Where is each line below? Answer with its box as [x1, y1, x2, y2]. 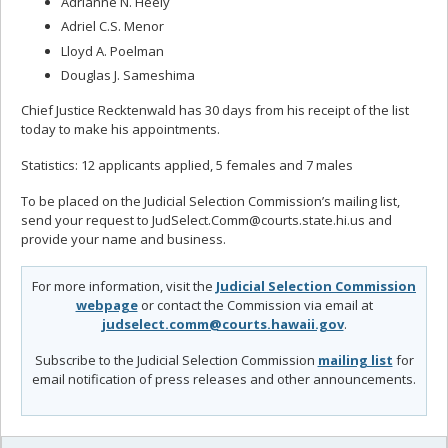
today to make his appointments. [21, 119, 220, 138]
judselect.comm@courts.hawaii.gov [101, 314, 344, 333]
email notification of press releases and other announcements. [32, 369, 416, 388]
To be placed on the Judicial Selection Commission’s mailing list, [21, 191, 400, 210]
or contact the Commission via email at [137, 295, 373, 314]
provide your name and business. [21, 229, 226, 248]
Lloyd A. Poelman [61, 41, 164, 60]
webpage [75, 295, 138, 314]
